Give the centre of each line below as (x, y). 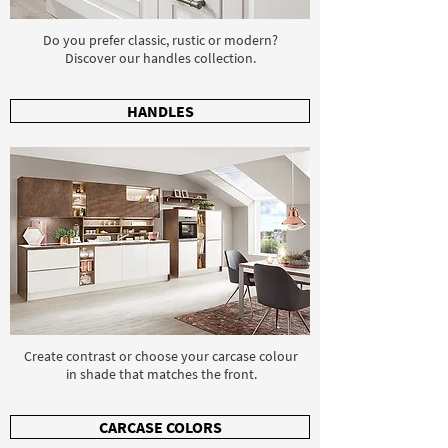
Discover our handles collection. (160, 58)
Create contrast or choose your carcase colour (161, 356)
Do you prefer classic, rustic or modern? (160, 40)
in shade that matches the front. (161, 374)
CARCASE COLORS (160, 427)
